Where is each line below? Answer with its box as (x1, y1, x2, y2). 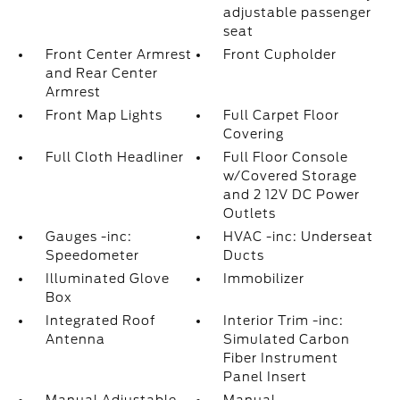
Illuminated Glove (45, 271, 170, 286)
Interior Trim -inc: (223, 313, 345, 328)
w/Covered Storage (223, 169, 358, 183)
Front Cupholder (223, 47, 337, 62)
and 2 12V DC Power (223, 187, 361, 202)
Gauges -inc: (45, 229, 132, 244)
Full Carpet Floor (223, 108, 340, 122)
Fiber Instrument (223, 351, 339, 365)
